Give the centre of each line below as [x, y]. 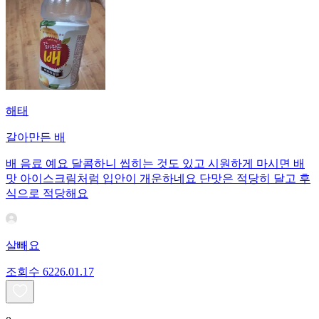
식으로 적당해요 [47, 194]
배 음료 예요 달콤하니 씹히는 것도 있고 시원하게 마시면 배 [155, 164]
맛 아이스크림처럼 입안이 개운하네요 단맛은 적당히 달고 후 [158, 179]
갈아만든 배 [36, 137]
